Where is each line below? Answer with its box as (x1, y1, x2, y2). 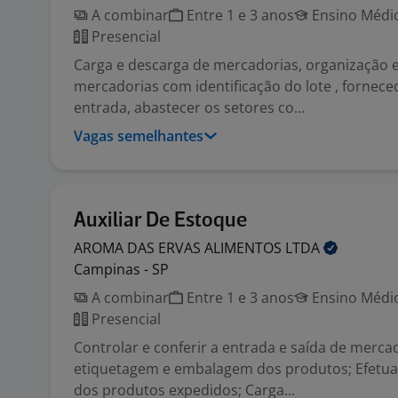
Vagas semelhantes (74, 126, 203, 146)
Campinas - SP (74, 259, 169, 279)
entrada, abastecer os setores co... (74, 98, 305, 117)
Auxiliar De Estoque (74, 211, 247, 231)
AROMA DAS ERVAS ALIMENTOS (74, 238, 285, 258)
